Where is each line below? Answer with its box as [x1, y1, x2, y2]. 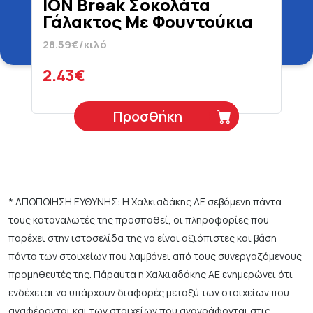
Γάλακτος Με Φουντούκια [43, 10, 253, 33]
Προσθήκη [113, 107, 182, 126]
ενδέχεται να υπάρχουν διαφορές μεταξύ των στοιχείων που [8, 286, 289, 299]
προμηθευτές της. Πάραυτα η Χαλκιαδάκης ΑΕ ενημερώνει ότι [8, 268, 293, 281]
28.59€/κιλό [43, 37, 107, 52]
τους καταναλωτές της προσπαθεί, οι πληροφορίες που [8, 213, 269, 226]
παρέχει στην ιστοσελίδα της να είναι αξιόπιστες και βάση [8, 231, 277, 245]
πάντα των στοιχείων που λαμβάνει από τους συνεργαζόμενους [8, 249, 302, 263]
